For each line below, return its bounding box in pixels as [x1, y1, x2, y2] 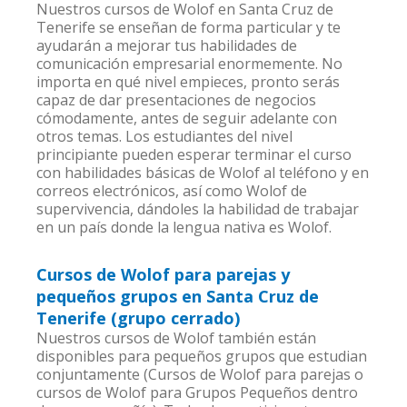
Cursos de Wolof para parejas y [36, 263, 291, 285]
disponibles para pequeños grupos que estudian [36, 346, 368, 366]
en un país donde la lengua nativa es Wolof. [36, 217, 333, 237]
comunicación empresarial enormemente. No [36, 54, 343, 74]
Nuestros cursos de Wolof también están [36, 328, 317, 348]
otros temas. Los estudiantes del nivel [36, 126, 293, 146]
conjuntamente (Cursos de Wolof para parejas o [36, 364, 364, 384]
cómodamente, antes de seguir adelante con [36, 108, 338, 128]
